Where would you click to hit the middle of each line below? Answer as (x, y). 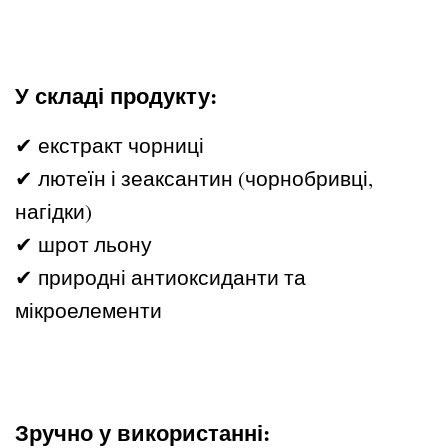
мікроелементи (88, 310)
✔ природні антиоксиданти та (160, 277)
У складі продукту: (116, 96)
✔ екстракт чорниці (109, 145)
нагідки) (53, 211)
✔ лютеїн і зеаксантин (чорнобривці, (194, 178)
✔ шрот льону (83, 244)
